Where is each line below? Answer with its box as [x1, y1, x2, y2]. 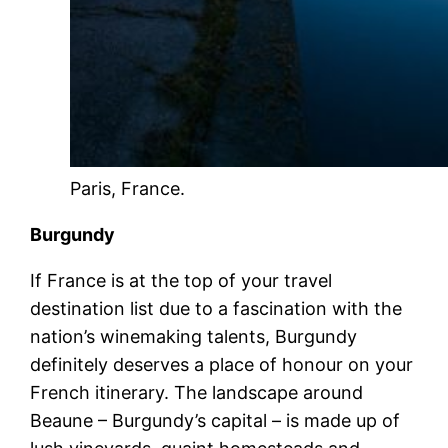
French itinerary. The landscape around [30, 381, 364, 403]
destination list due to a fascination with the [30, 297, 403, 319]
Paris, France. [70, 177, 186, 199]
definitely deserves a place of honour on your [30, 353, 414, 375]
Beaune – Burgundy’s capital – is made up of [30, 409, 401, 431]
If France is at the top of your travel [30, 269, 333, 291]
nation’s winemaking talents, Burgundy [30, 325, 358, 347]
